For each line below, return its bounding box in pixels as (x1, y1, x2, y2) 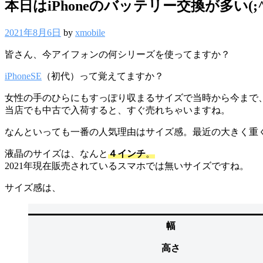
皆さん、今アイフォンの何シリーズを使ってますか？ (5, 49, 230, 59)
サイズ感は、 (5, 182, 61, 193)
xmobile (75, 27, 105, 38)
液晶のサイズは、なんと (5, 148, 108, 159)
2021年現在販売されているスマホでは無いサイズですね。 (5, 160, 249, 171)
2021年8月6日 (5, 27, 61, 38)
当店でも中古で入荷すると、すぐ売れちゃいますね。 (5, 104, 230, 115)
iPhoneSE (5, 70, 42, 81)
